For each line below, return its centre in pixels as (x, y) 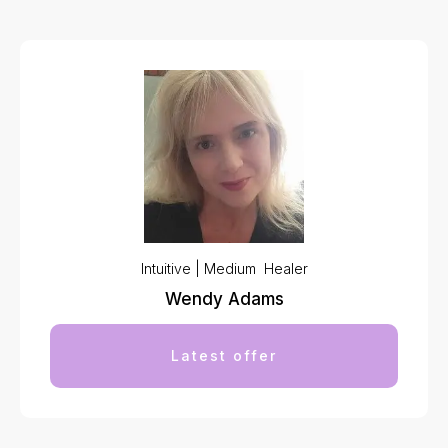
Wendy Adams (224, 298)
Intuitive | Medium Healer (224, 268)
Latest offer (224, 355)
